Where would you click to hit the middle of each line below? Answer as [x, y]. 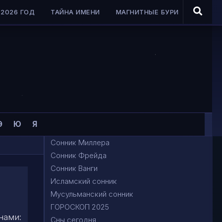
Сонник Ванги [74, 168]
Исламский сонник [84, 181]
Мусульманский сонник [92, 194]
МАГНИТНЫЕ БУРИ [147, 12]
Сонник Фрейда [79, 155]
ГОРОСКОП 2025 [80, 207]
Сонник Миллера [80, 142]
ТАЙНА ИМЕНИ [75, 12]
